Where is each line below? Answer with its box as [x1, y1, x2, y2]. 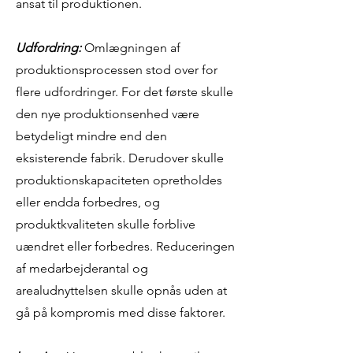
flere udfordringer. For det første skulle [16, 84, 233, 99]
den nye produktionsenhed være [16, 106, 199, 121]
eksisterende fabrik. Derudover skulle [16, 150, 224, 165]
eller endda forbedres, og [16, 195, 160, 210]
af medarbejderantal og [16, 261, 148, 276]
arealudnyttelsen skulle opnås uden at [16, 283, 227, 298]
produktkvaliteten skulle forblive [16, 217, 195, 232]
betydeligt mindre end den [16, 128, 167, 143]
